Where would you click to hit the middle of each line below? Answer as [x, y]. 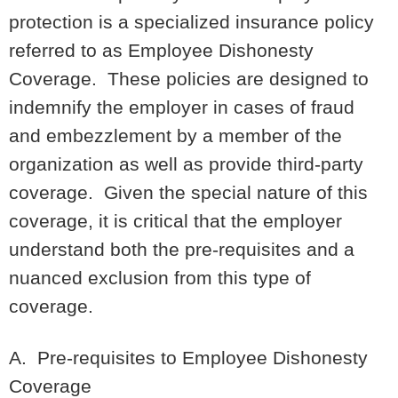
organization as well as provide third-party [186, 163]
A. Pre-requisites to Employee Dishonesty [188, 357]
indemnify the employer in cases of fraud [182, 107]
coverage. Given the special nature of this [188, 192]
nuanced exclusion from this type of [160, 277]
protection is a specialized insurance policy [191, 21]
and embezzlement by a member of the [175, 135]
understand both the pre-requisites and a [182, 249]
